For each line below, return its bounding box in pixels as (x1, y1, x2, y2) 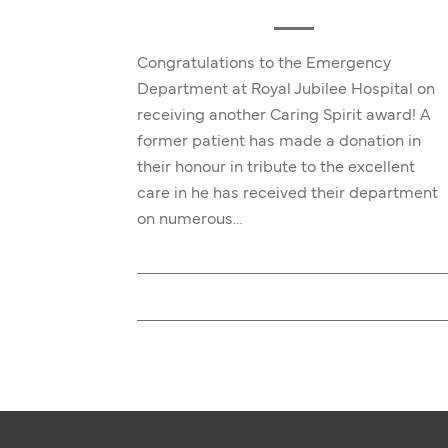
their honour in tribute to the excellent (137, 161, 415, 175)
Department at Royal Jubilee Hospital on (137, 83, 435, 97)
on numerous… (137, 213, 243, 227)
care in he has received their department (137, 187, 438, 201)
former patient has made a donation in (137, 135, 421, 149)
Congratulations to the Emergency (137, 57, 391, 71)
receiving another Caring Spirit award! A (137, 109, 431, 123)
